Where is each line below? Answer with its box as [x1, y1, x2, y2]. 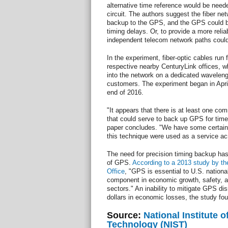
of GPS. [106, 158, 132, 166]
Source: [106, 210, 144, 220]
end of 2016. [106, 88, 144, 96]
